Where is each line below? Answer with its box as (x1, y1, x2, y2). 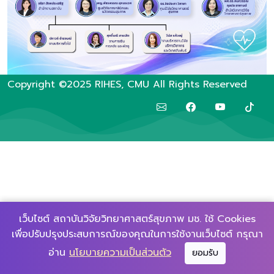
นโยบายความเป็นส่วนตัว (68, 245, 171, 261)
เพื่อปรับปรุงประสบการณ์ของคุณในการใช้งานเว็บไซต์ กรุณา (11, 227, 263, 242)
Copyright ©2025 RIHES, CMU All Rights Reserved (7, 76, 247, 92)
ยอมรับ (192, 246, 218, 259)
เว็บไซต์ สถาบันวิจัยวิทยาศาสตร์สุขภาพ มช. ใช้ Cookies (18, 212, 256, 226)
